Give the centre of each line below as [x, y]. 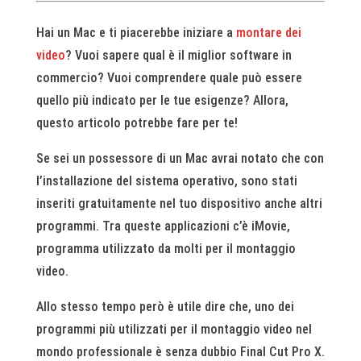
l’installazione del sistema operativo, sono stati [166, 181]
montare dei [268, 33]
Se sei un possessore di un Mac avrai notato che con [180, 158]
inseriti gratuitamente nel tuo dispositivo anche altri [179, 203]
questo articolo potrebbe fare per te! [137, 123]
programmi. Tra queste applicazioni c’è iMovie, [163, 226]
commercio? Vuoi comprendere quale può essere [169, 78]
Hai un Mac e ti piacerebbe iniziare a [136, 33]
